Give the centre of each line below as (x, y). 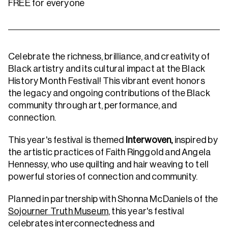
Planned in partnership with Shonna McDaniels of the (113, 199)
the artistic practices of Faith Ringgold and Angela (110, 152)
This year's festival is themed (67, 140)
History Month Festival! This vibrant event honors (107, 81)
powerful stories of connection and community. (103, 177)
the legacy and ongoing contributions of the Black (109, 93)
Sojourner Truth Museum (58, 211)
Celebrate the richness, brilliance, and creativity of (109, 56)
